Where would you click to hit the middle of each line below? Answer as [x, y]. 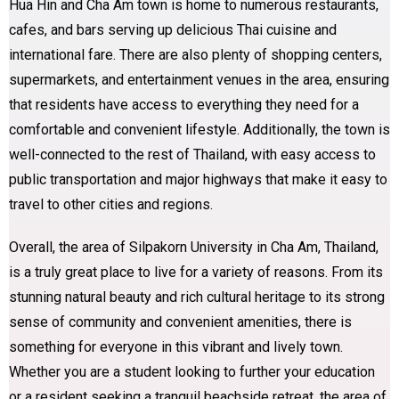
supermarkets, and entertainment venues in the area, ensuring [199, 79]
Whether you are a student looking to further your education [192, 371]
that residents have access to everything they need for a [184, 104]
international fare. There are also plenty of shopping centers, [195, 54]
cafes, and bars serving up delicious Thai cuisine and [173, 29]
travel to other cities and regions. [111, 204]
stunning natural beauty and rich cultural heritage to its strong [197, 297]
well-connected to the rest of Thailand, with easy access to [192, 154]
